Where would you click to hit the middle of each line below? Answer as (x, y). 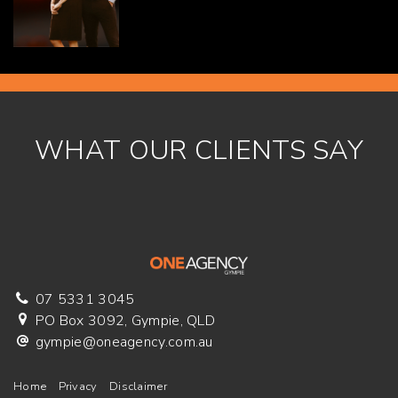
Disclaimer (138, 386)
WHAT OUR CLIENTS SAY (199, 150)
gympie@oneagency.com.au (124, 342)
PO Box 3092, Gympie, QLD (123, 320)
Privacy (78, 386)
